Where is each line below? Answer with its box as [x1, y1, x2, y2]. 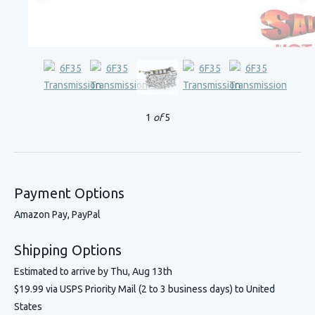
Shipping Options [14, 242, 122, 258]
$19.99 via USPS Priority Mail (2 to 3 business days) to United [14, 283, 275, 295]
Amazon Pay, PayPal [14, 209, 101, 220]
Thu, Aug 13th [110, 266, 172, 277]
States [14, 301, 42, 312]
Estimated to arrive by [14, 266, 110, 277]
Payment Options [14, 185, 124, 201]
